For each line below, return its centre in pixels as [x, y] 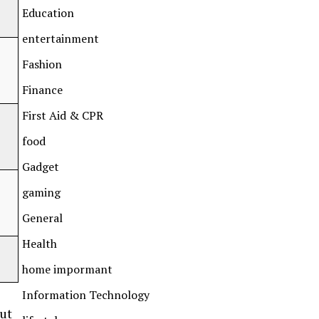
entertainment [61, 38]
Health [40, 243]
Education [48, 12]
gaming [41, 192]
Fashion [42, 64]
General [42, 218]
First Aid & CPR [63, 115]
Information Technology [86, 294]
